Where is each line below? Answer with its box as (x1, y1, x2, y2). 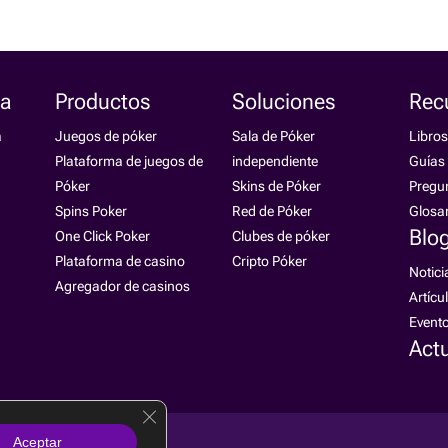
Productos (55, 89, 152, 114)
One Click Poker (55, 228, 151, 244)
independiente (232, 153, 318, 169)
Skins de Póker (232, 178, 321, 194)
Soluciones (232, 89, 336, 114)
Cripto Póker (232, 253, 307, 269)
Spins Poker (55, 203, 128, 219)
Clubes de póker (232, 228, 330, 244)
